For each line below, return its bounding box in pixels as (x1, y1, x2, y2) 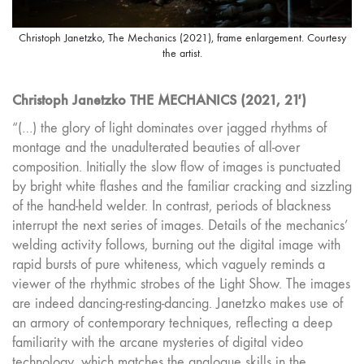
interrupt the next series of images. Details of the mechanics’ (12, 216, 349, 234)
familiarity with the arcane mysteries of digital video (12, 333, 303, 351)
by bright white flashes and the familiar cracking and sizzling (12, 177, 352, 195)
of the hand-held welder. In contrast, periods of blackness (12, 197, 331, 214)
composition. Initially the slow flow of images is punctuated (12, 158, 340, 175)
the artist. (162, 46, 202, 61)
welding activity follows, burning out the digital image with (12, 236, 340, 253)
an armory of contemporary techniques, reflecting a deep (12, 314, 332, 331)
